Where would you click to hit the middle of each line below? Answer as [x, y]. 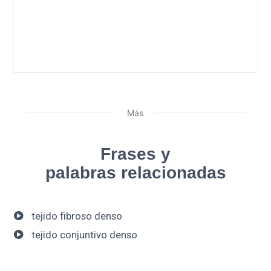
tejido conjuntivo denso [84, 235]
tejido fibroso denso [77, 216]
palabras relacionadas [135, 172]
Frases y [135, 154]
